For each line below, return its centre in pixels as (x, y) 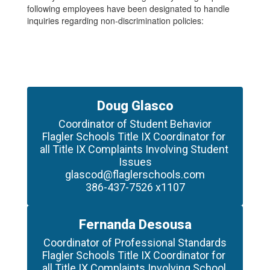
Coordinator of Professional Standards (135, 243)
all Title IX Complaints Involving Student (134, 149)
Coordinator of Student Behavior (135, 124)
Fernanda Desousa (135, 224)
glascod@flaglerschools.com (135, 174)
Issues (135, 162)
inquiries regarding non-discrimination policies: (115, 20)
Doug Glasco (135, 106)
